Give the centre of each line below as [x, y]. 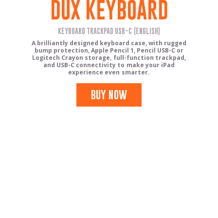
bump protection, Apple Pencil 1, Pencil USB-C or [109, 50]
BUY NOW [109, 94]
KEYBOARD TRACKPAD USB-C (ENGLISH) [109, 31]
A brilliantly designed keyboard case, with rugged [109, 43]
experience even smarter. [109, 72]
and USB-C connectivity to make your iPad [109, 65]
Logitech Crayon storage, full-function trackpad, [109, 57]
